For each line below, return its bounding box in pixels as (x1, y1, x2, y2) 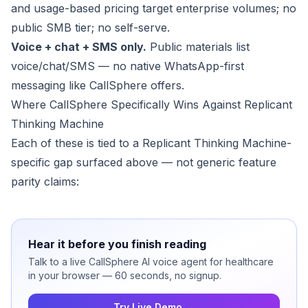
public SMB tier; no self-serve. (11, 21, 170, 35)
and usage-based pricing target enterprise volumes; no (11, 1, 296, 16)
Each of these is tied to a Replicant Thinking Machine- (11, 136, 291, 151)
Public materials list (146, 40, 250, 54)
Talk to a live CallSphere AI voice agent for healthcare (28, 256, 274, 268)
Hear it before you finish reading (28, 237, 206, 252)
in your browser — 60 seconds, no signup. (28, 269, 221, 282)
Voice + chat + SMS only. (11, 40, 146, 54)
